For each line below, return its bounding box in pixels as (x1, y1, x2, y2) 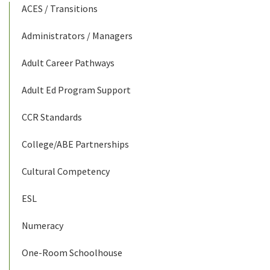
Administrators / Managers (22, 29, 133, 42)
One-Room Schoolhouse (22, 246, 122, 259)
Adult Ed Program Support (22, 83, 131, 96)
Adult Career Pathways (22, 56, 115, 69)
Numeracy (22, 219, 63, 231)
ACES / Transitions (22, 2, 98, 14)
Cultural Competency (22, 165, 110, 177)
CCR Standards (22, 110, 82, 123)
